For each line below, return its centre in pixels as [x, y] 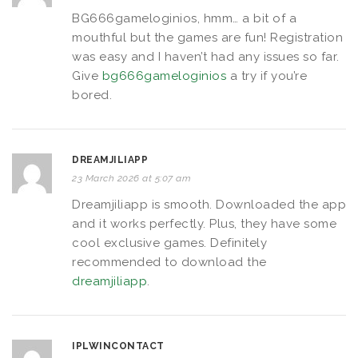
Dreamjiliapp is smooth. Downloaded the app [209, 204]
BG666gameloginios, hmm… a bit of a [184, 18]
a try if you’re [267, 76]
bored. [92, 95]
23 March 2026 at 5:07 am [131, 178]
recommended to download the [169, 262]
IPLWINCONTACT [118, 346]
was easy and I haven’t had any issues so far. [206, 56]
